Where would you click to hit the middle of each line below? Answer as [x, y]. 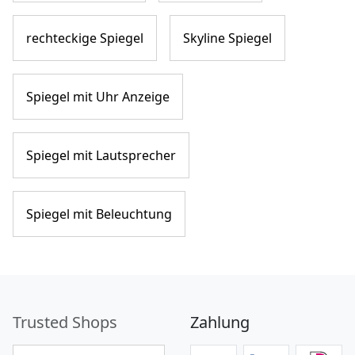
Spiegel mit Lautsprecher [101, 155]
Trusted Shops [65, 322]
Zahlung [220, 322]
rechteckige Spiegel [85, 38]
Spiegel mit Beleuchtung [99, 214]
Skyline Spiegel [227, 38]
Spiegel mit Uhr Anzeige [98, 96]
